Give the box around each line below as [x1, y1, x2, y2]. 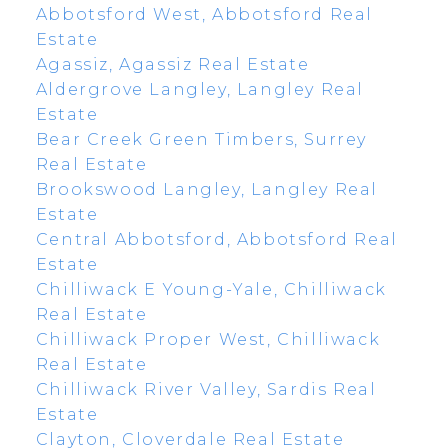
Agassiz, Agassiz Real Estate [35, 54, 310, 74]
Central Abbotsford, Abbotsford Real [35, 229, 398, 249]
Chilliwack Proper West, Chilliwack [35, 329, 381, 349]
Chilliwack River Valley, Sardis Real [35, 379, 377, 399]
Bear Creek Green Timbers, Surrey [35, 129, 368, 149]
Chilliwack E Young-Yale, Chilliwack [35, 279, 387, 299]
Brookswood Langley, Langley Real [35, 179, 379, 199]
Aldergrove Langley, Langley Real [35, 79, 365, 99]
